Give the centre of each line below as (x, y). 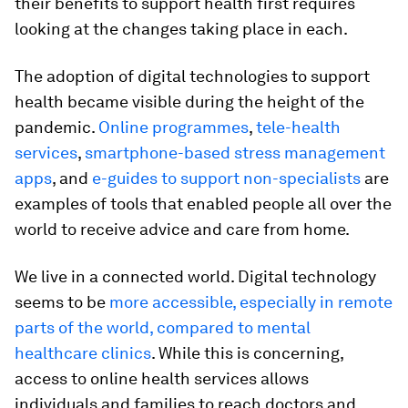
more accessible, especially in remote (251, 301)
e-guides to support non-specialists (226, 178)
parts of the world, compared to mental (163, 327)
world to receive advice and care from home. (182, 229)
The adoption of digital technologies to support (192, 76)
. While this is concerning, (247, 352)
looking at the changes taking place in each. (181, 28)
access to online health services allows (162, 378)
